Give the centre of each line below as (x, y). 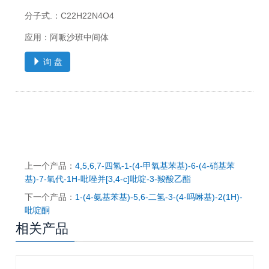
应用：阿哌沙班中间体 (67, 38)
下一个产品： (50, 197)
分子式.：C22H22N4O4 (70, 16)
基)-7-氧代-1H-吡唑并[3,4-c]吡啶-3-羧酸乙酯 (108, 179)
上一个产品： (50, 166)
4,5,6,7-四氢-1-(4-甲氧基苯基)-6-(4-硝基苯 (155, 166)
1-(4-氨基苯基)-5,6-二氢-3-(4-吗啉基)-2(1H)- (159, 197)
